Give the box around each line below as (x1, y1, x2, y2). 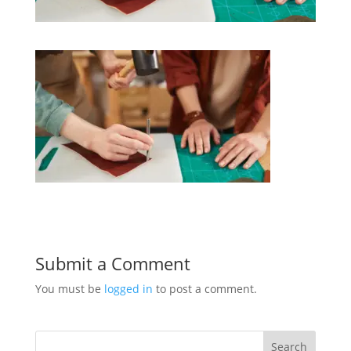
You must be (34, 280, 104, 296)
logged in (103, 280, 153, 296)
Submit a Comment (34, 251, 190, 275)
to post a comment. (152, 280, 257, 296)
